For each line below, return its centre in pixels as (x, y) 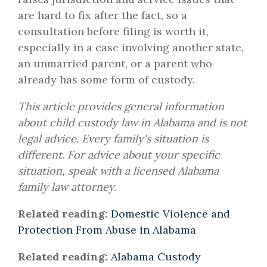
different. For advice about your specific (119, 155)
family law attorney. (67, 187)
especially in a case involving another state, (131, 48)
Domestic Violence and (170, 214)
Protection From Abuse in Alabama (107, 230)
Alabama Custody (156, 257)
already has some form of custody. (106, 80)
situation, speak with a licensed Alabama (118, 171)
